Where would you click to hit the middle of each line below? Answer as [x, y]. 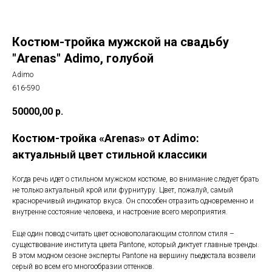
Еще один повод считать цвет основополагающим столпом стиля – [123, 234]
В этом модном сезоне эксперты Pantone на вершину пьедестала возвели [134, 256]
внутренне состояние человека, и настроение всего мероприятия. [120, 212]
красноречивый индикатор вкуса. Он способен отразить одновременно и [133, 201]
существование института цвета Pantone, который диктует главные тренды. [136, 245]
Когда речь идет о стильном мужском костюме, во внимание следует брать [135, 179]
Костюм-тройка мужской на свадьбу [121, 42]
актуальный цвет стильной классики [110, 155]
